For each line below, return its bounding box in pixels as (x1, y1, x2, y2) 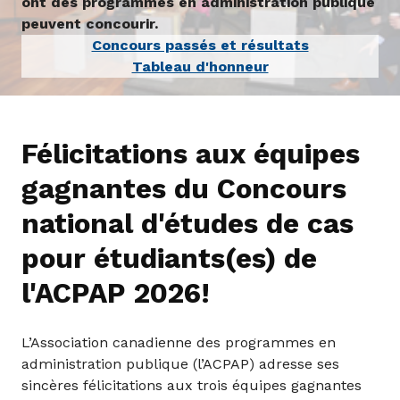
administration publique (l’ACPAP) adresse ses (21, 354, 339, 372)
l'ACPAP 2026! (21, 276, 210, 310)
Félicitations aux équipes (21, 137, 360, 171)
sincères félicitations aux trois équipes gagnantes (21, 376, 362, 394)
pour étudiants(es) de (21, 241, 317, 275)
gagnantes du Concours (21, 171, 346, 205)
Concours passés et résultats (91, 36, 309, 54)
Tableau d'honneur (131, 57, 269, 75)
